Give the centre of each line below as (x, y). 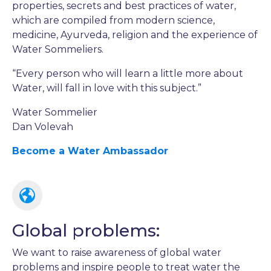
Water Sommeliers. (58, 49)
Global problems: (86, 230)
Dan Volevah (43, 126)
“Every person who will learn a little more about (128, 73)
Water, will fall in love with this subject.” (107, 88)
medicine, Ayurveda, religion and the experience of (135, 34)
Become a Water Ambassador (90, 151)
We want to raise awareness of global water (117, 252)
